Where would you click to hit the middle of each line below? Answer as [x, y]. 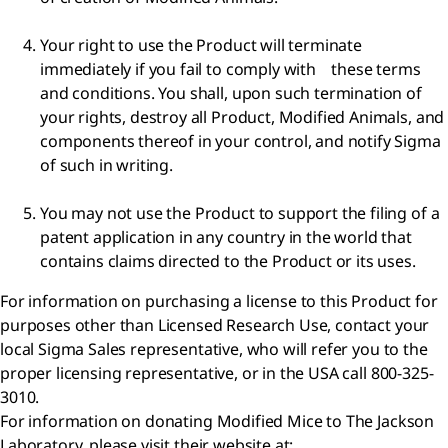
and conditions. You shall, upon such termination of [231, 92]
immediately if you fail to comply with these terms [230, 68]
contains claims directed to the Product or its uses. [228, 260]
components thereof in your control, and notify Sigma [240, 140]
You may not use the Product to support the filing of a [240, 212]
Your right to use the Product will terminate [201, 44]
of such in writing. [106, 164]
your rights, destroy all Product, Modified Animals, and [242, 116]
